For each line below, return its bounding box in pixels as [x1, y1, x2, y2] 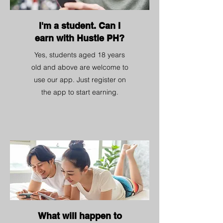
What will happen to [37, 211, 122, 221]
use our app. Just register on [33, 75, 126, 84]
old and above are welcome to [31, 63, 128, 72]
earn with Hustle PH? [35, 33, 124, 43]
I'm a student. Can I [39, 20, 120, 31]
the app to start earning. [41, 88, 118, 97]
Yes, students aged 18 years [34, 50, 125, 59]
